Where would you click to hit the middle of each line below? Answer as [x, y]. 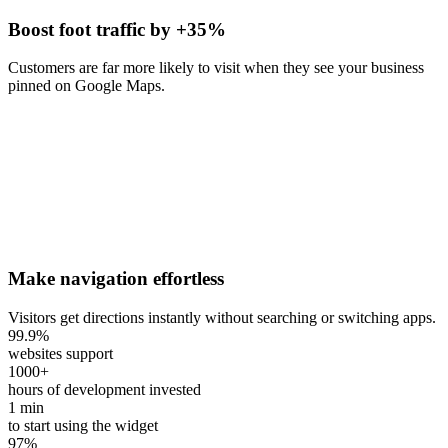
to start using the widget [83, 425]
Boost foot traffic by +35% [117, 29]
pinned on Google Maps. [86, 86]
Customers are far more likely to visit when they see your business [216, 68]
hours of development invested [104, 389]
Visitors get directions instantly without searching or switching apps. [222, 317]
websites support [60, 353]
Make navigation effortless [116, 279]
